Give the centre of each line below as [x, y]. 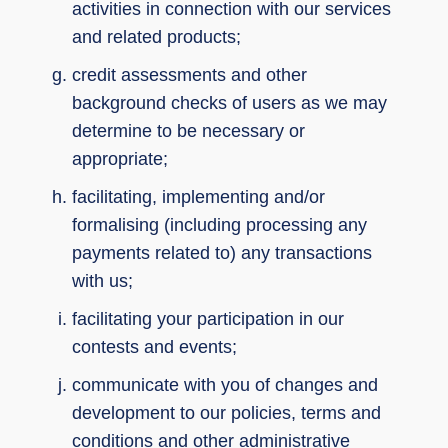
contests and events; [154, 346]
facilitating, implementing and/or [198, 196]
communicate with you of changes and [225, 384]
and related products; [156, 36]
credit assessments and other [189, 74]
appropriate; [120, 158]
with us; [102, 280]
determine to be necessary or [188, 130]
